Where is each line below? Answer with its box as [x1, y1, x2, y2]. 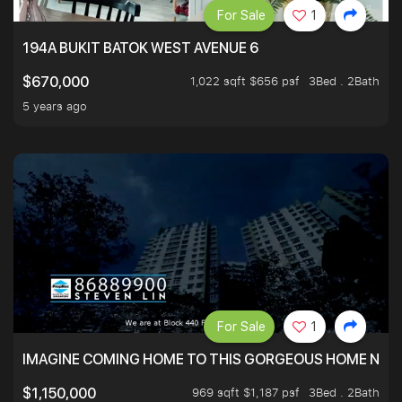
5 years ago [22, 98, 87, 115]
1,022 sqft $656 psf [190, 73, 300, 90]
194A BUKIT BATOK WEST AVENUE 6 [22, 39, 258, 57]
